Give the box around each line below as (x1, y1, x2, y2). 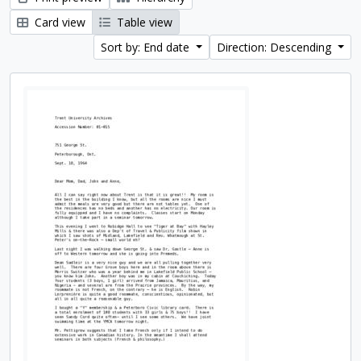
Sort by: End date (101, 39, 193, 55)
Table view (114, 15, 172, 30)
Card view (31, 15, 85, 30)
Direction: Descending (217, 39, 335, 55)
